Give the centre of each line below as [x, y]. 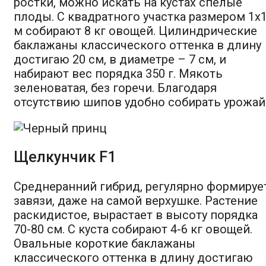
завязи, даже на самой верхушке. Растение [136, 200]
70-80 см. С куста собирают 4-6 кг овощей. [133, 229]
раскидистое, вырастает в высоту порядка [136, 215]
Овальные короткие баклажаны [104, 243]
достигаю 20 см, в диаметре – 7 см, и [120, 59]
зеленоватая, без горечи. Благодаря [115, 88]
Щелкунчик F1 [65, 157]
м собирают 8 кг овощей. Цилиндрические [135, 31]
